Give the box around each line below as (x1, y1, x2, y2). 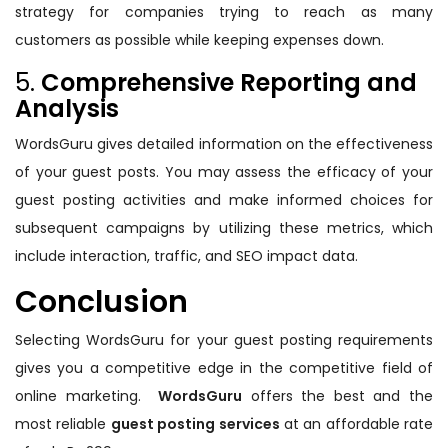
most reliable (15, 414, 111, 435)
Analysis (15, 92, 119, 126)
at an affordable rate (279, 414, 433, 435)
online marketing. (15, 386, 158, 407)
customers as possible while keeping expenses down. (15, 30, 388, 51)
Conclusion (15, 281, 188, 324)
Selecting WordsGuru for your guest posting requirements (15, 330, 433, 351)
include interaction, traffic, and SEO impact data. (15, 246, 362, 267)
